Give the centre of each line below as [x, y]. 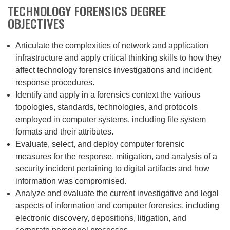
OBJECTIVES [36, 23]
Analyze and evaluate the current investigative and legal [117, 194]
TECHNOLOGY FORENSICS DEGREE [87, 11]
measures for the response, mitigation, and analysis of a [116, 157]
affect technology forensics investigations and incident [113, 70]
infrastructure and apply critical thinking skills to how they [118, 58]
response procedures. [55, 83]
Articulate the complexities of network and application [112, 46]
